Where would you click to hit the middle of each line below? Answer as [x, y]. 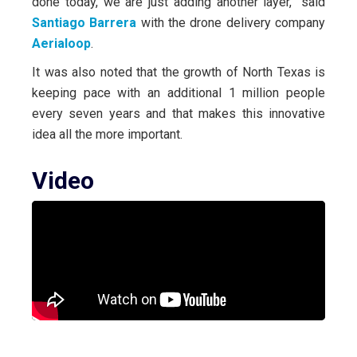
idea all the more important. [107, 135]
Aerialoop [61, 44]
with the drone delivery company [231, 23]
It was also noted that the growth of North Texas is [178, 73]
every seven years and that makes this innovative [178, 114]
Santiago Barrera [84, 23]
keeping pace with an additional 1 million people [178, 93]
